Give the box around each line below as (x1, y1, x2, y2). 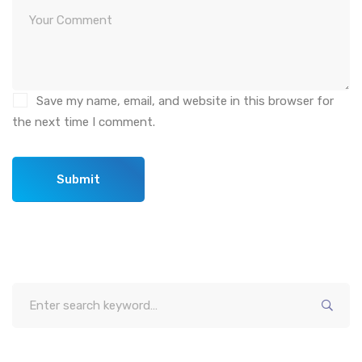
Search (11, 285, 49, 301)
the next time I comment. (12, 115, 155, 130)
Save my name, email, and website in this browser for (36, 94, 334, 109)
